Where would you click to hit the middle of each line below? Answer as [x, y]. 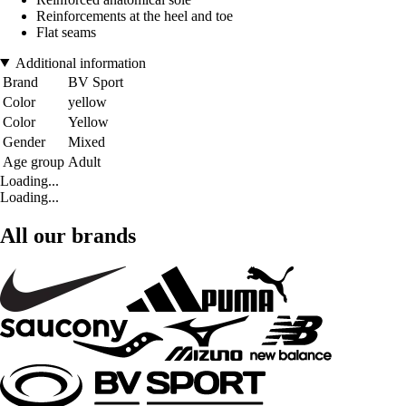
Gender [24, 141]
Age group [34, 161]
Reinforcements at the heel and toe [135, 15]
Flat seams [66, 32]
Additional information [80, 63]
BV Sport [96, 82]
